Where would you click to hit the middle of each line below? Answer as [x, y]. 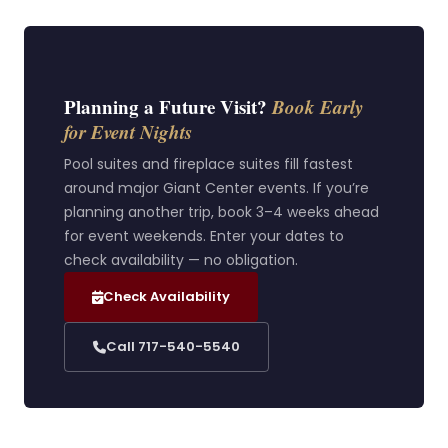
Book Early [317, 106]
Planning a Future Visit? [168, 106]
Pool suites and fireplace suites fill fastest [208, 164]
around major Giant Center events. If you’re [216, 188]
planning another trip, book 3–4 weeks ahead [221, 212]
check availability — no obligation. [181, 260]
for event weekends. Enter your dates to [204, 236]
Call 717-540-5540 [173, 346]
